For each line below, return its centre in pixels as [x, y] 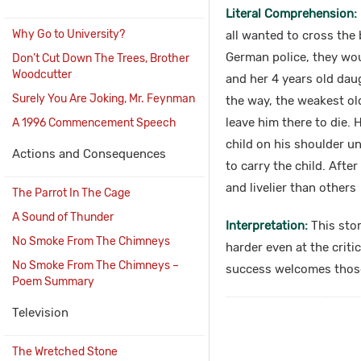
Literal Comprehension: [291, 14]
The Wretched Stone [65, 352]
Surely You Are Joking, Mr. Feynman [104, 99]
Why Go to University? [68, 34]
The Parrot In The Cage [71, 193]
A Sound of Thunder [63, 217]
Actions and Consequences [89, 154]
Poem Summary [53, 282]
